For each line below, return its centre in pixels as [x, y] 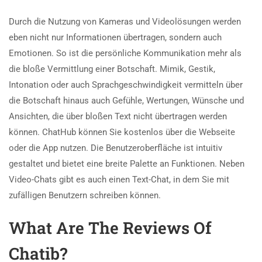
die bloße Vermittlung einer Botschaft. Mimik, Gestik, [112, 69]
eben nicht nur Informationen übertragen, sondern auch [115, 37]
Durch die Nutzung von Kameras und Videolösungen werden [125, 21]
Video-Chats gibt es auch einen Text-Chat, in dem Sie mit [119, 179]
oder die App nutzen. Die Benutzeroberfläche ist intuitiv [116, 148]
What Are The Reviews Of [110, 227]
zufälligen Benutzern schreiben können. [85, 195]
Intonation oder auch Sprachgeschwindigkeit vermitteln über [126, 85]
